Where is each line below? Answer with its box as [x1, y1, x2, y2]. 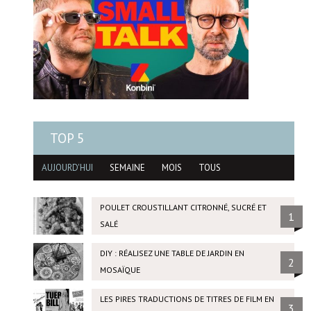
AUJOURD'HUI [41, 162, 93, 174]
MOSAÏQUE [99, 264, 140, 276]
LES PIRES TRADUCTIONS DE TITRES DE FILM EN [99, 294, 274, 305]
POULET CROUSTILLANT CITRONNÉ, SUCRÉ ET [99, 202, 267, 213]
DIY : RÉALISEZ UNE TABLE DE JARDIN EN [99, 248, 244, 259]
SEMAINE [109, 162, 145, 174]
